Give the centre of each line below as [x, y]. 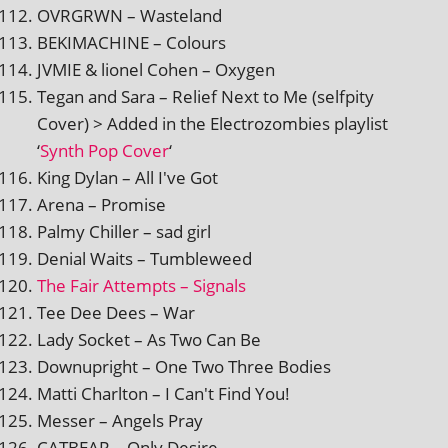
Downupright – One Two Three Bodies [184, 366]
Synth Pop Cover [104, 150]
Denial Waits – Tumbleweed [144, 258]
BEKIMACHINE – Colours [131, 42]
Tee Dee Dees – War [116, 312]
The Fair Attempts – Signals [141, 285]
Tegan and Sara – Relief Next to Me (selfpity [205, 96]
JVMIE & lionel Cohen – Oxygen [156, 69]
